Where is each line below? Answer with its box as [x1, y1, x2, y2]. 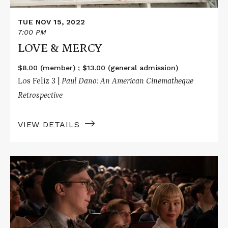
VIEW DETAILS [18, 119, 80, 129]
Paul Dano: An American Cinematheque [62, 76, 193, 85]
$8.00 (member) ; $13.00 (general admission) [18, 63, 178, 72]
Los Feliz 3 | [18, 76, 62, 85]
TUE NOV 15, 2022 [18, 18, 85, 26]
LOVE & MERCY [18, 41, 102, 55]
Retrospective [18, 90, 63, 100]
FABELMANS [10, 191, 59, 202]
